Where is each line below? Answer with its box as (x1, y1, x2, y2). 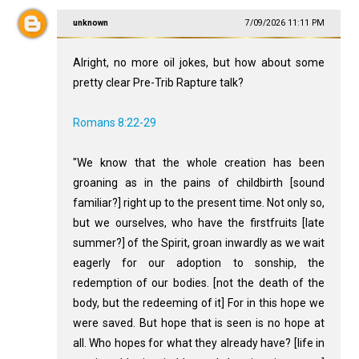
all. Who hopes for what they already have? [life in (72, 337, 325, 350)
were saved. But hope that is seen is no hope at (72, 317, 325, 330)
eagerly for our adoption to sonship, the (72, 256, 325, 270)
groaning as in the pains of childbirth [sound (72, 176, 325, 190)
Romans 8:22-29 (72, 116, 156, 130)
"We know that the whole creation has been (72, 156, 325, 170)
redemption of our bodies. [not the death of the (72, 276, 325, 290)
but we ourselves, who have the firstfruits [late (72, 216, 325, 230)
